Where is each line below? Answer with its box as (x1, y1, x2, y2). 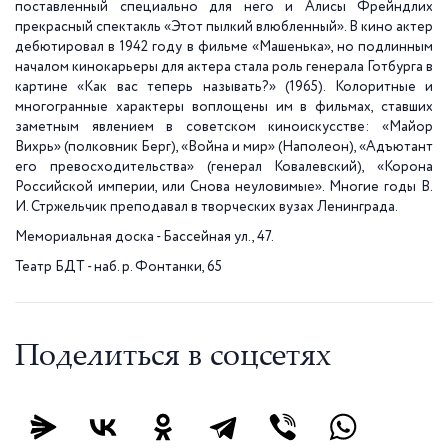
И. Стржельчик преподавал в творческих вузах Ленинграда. (15, 200, 398, 214)
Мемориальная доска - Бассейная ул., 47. (15, 230, 274, 244)
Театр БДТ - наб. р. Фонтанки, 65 (15, 260, 222, 274)
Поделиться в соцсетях (15, 343, 331, 374)
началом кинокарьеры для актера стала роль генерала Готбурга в (15, 60, 433, 74)
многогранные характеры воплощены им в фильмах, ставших (15, 100, 433, 114)
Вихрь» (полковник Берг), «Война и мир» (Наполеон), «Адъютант (15, 140, 433, 154)
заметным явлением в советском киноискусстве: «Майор (15, 120, 433, 134)
